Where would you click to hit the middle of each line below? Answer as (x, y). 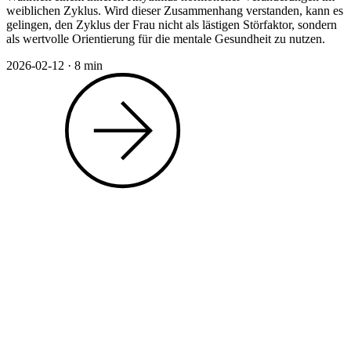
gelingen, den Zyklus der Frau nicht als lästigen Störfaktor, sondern (172, 25)
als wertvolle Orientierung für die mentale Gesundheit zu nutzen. (166, 39)
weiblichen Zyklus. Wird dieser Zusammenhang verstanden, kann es (175, 11)
